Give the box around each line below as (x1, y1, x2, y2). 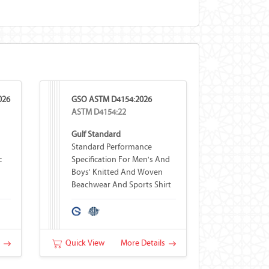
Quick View (61, 238, 104, 248)
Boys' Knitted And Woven (71, 167, 163, 177)
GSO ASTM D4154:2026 (71, 94, 152, 104)
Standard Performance (71, 142, 152, 152)
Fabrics (71, 192, 97, 202)
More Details (120, 238, 169, 248)
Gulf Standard (71, 129, 121, 139)
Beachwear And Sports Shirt (71, 180, 171, 190)
